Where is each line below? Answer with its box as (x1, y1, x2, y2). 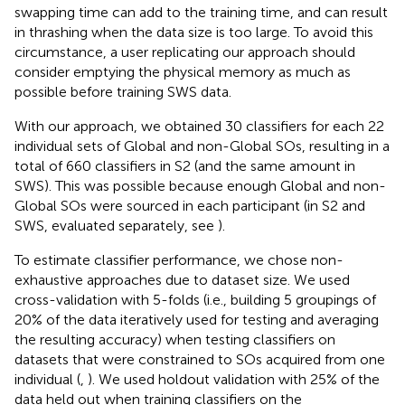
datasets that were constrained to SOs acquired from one (14, 350, 385, 368)
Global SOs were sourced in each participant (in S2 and (14, 196, 365, 214)
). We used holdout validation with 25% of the (88, 370, 380, 388)
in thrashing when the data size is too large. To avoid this (14, 23, 373, 41)
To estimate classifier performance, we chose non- (14, 250, 344, 268)
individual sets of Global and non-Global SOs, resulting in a (14, 137, 390, 155)
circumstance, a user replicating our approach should (14, 42, 355, 61)
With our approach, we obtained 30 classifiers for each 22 (14, 117, 384, 135)
